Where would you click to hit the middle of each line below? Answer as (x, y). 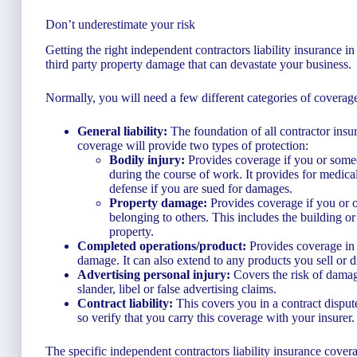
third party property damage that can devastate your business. (198, 65)
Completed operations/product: (162, 246)
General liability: (122, 131)
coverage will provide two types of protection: (193, 146)
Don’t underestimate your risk (120, 24)
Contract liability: (127, 304)
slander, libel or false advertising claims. (177, 289)
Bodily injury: (149, 160)
